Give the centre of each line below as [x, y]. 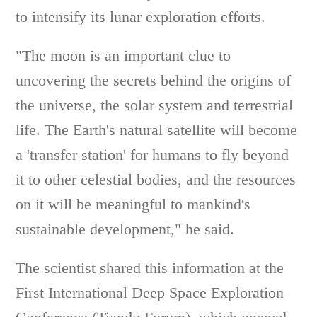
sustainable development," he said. [125, 229]
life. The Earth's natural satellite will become [157, 130]
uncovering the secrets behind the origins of [154, 80]
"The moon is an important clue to [123, 56]
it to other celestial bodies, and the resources [156, 179]
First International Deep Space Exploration [150, 293]
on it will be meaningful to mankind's [133, 204]
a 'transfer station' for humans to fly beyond [152, 155]
